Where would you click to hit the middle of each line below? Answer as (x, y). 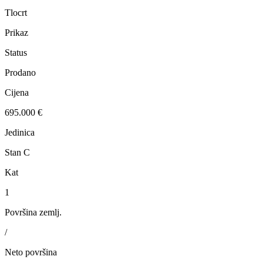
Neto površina (31, 252)
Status (16, 53)
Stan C (17, 153)
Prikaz (16, 33)
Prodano (20, 73)
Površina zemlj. (33, 213)
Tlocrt (16, 13)
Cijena (17, 93)
